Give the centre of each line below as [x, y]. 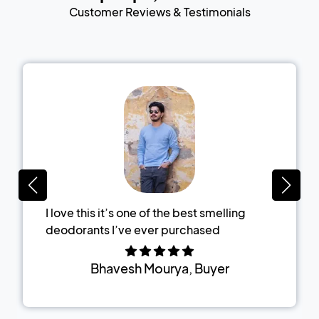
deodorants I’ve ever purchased [133, 229]
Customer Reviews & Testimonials [159, 11]
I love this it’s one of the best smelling [146, 212]
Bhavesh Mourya [139, 268]
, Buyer [209, 268]
